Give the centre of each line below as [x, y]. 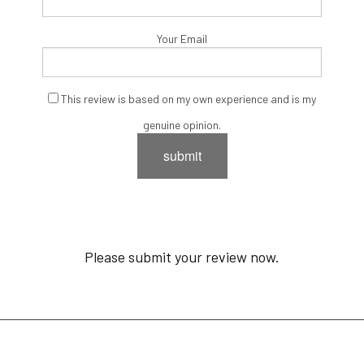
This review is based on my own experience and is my [187, 99]
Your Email [182, 39]
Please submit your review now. [182, 257]
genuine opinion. [182, 125]
